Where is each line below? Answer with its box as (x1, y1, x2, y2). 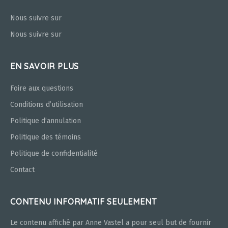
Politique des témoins (10, 133, 81, 142)
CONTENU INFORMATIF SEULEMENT (10, 196, 157, 207)
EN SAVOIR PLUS (10, 61, 79, 72)
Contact (10, 165, 35, 175)
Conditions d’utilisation (10, 100, 83, 109)
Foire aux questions (10, 84, 73, 93)
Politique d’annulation (10, 117, 81, 126)
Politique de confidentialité (10, 149, 98, 158)
